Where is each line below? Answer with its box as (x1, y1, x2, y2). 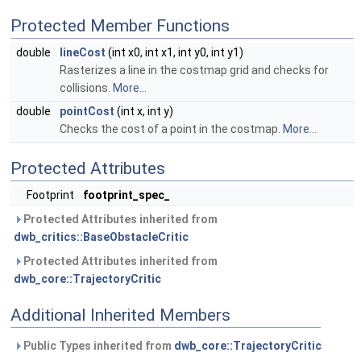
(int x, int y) (114, 105, 173, 118)
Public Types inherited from (21, 339, 174, 352)
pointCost (60, 105, 114, 118)
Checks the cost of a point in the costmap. (60, 122, 283, 135)
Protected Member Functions (10, 16, 230, 35)
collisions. (60, 81, 113, 94)
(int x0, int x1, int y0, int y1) (106, 46, 243, 59)
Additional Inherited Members (10, 305, 230, 325)
